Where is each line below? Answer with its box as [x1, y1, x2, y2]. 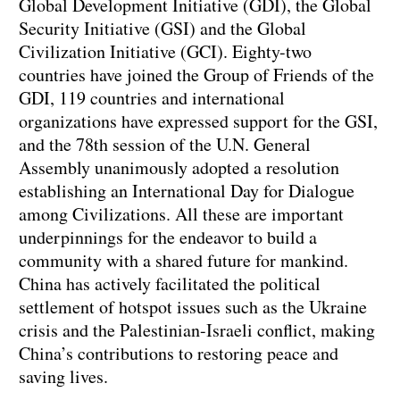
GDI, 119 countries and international [19, 86, 285, 111]
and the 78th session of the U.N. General [19, 132, 311, 157]
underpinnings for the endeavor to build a [19, 225, 317, 250]
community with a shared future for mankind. [19, 248, 348, 273]
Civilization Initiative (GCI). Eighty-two [19, 39, 312, 64]
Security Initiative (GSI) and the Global [19, 16, 306, 41]
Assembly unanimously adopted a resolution [19, 155, 339, 180]
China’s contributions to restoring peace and [19, 341, 338, 366]
